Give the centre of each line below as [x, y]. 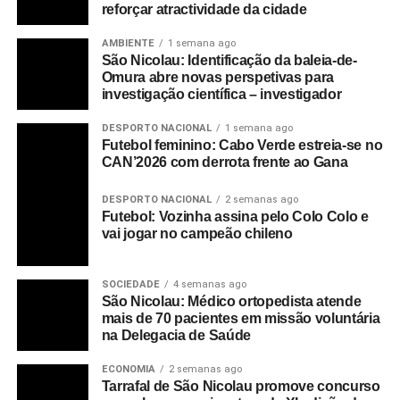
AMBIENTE [128, 43]
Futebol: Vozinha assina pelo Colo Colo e [235, 216]
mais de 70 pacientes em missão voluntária [241, 318]
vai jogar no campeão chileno [197, 233]
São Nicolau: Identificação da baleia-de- [229, 60]
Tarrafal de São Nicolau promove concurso [241, 386]
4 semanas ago [209, 284]
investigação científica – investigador [221, 94]
